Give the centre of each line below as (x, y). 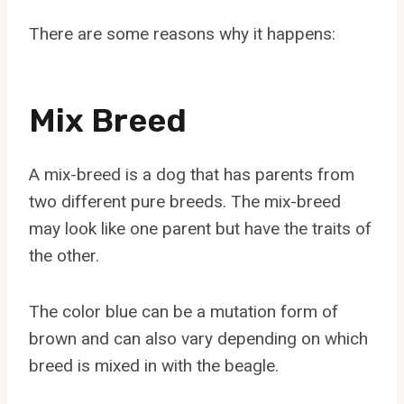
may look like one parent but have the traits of (200, 228)
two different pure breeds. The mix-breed (185, 201)
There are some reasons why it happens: (182, 33)
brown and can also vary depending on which (198, 338)
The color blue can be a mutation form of (184, 311)
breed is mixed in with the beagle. (154, 365)
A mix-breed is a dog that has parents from (192, 174)
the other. (64, 255)
